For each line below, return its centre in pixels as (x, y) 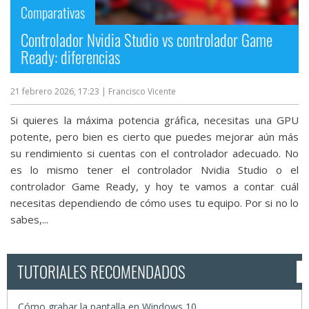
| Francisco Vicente (139, 92)
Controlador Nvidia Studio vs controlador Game (147, 40)
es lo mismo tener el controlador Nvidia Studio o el (154, 170)
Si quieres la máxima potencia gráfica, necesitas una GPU (154, 120)
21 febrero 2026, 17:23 (56, 92)
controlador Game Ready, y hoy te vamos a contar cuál (154, 187)
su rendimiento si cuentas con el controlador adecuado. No (154, 153)
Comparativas (53, 13)
